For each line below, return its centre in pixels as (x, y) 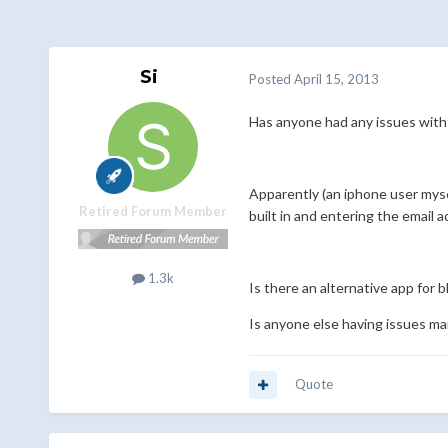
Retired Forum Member (152, 211)
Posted (271, 78)
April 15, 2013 (336, 78)
